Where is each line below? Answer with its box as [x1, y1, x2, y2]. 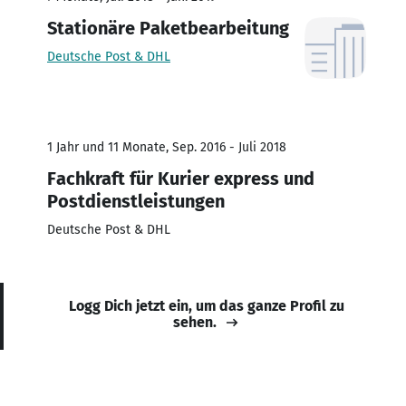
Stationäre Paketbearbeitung [47, 16, 289, 39]
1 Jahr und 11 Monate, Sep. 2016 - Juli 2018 [47, 139, 286, 155]
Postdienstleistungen [47, 189, 225, 212]
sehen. [173, 313, 217, 331]
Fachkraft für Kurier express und [47, 167, 314, 189]
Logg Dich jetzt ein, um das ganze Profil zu [69, 296, 344, 314]
